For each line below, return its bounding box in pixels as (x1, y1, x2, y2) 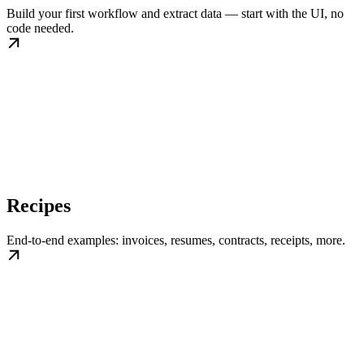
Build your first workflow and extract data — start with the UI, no (6, 6, 344, 21)
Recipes (6, 195, 71, 217)
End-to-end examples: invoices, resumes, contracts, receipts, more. (6, 233, 345, 248)
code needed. (6, 21, 74, 36)
